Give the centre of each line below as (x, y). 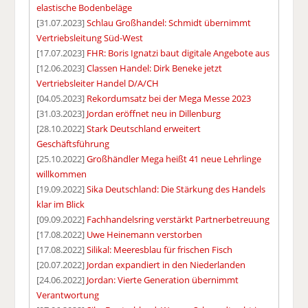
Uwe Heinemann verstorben (145, 235)
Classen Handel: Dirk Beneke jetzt (155, 68)
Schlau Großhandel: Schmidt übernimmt (169, 23)
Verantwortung (68, 295)
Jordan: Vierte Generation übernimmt (163, 280)
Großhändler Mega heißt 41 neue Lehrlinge (174, 159)
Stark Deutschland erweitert (144, 129)
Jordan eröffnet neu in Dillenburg (154, 114)
